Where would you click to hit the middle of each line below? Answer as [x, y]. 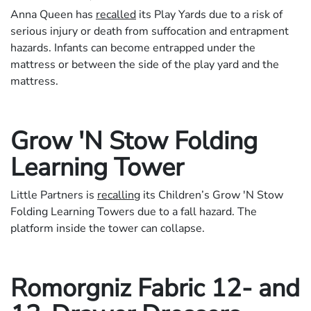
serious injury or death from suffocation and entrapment [150, 32]
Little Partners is [54, 195]
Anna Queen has [53, 15]
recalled [116, 15]
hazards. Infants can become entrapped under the [133, 48]
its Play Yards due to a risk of [209, 15]
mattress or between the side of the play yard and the [145, 65]
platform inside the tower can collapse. [108, 229]
